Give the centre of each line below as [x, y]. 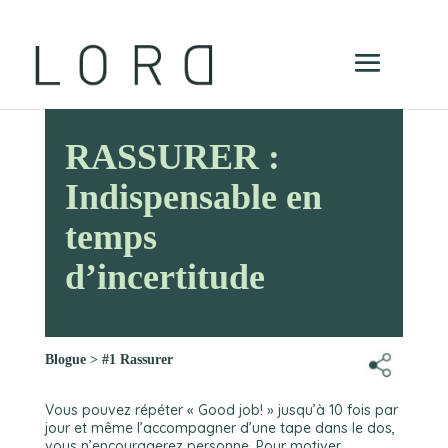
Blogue [65, 359]
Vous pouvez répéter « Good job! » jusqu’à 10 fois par [221, 410]
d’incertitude [164, 277]
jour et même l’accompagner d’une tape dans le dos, [219, 428]
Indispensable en [193, 197]
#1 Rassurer [137, 359]
